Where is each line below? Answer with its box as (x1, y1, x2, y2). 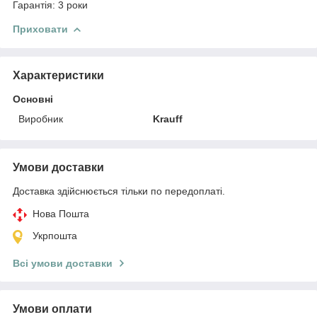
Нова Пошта (33, 207, 89, 219)
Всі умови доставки (13, 257, 113, 269)
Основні (13, 93, 53, 105)
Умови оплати (13, 302, 92, 315)
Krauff (153, 113, 183, 125)
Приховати (13, 23, 68, 35)
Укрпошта (33, 229, 77, 241)
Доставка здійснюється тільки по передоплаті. (13, 185, 225, 197)
